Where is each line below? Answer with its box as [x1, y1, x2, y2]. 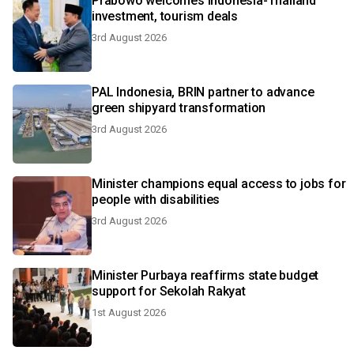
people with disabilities [92, 192, 220, 207]
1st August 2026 [92, 307, 166, 318]
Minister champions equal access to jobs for [92, 176, 346, 191]
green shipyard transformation [92, 100, 266, 115]
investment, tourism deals [92, 9, 238, 24]
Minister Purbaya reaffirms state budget [92, 268, 319, 283]
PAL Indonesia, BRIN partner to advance [92, 85, 314, 100]
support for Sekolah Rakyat [92, 284, 246, 299]
